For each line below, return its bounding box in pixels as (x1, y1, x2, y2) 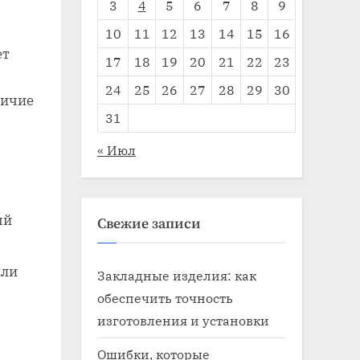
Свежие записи (97, 215, 201, 233)
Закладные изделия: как (97, 267, 256, 284)
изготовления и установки (97, 312, 269, 329)
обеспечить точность (97, 289, 233, 307)
